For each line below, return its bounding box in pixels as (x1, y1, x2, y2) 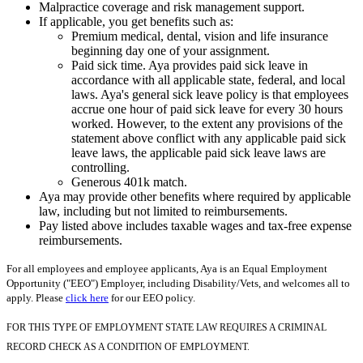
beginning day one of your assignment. (71, 43, 270, 58)
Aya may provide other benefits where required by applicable (39, 189, 351, 203)
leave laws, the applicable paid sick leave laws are (71, 145, 326, 160)
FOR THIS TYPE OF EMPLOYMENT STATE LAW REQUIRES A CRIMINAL (6, 321, 327, 333)
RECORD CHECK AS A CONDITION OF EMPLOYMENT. (6, 340, 250, 352)
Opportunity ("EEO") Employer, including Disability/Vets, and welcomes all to (6, 276, 350, 289)
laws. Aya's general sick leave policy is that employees (71, 87, 348, 101)
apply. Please (6, 291, 66, 304)
